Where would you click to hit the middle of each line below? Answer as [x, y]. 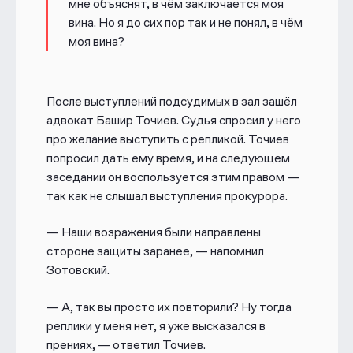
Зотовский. [78, 270]
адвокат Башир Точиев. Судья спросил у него [173, 120]
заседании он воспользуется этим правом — [173, 176]
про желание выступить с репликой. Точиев [167, 139]
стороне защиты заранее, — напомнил [155, 251]
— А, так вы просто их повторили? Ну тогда [169, 307]
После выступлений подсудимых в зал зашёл [171, 101]
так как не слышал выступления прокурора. [167, 195]
